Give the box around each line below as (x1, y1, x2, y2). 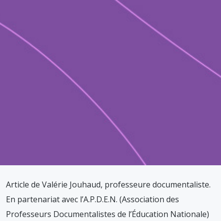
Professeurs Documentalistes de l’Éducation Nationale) (6, 209, 209, 220)
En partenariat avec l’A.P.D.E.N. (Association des (6, 194, 179, 205)
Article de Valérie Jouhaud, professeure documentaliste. (6, 179, 211, 190)
